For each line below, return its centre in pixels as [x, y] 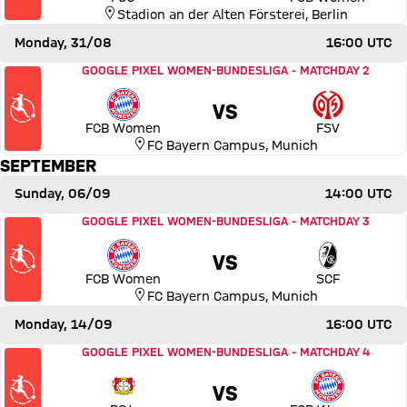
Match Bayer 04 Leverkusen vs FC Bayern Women [200, 350]
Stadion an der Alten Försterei [211, 14]
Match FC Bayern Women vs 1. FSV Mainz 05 [182, 69]
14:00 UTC [359, 193]
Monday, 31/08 [63, 42]
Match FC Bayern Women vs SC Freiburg [170, 219]
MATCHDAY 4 [334, 351]
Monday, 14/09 [63, 324]
